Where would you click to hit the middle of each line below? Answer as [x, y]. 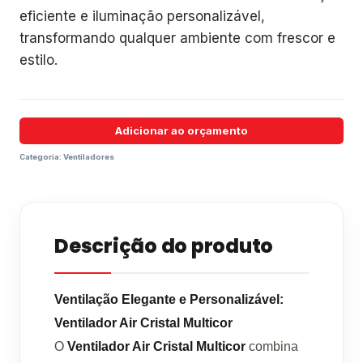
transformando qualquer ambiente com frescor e [177, 38]
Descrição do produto [164, 246]
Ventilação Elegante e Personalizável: [169, 300]
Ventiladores [89, 157]
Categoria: [41, 157]
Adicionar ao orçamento [181, 130]
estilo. [38, 60]
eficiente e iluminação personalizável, [142, 16]
